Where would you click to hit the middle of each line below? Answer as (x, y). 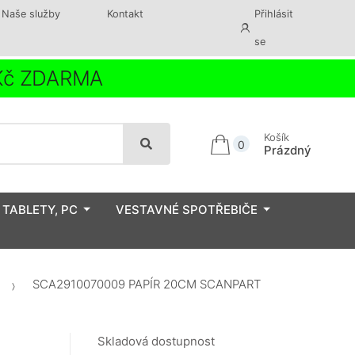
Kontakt (125, 14)
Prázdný (287, 150)
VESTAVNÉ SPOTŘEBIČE (187, 209)
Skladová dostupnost (156, 342)
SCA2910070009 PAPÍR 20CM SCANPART (145, 284)
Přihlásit (274, 14)
